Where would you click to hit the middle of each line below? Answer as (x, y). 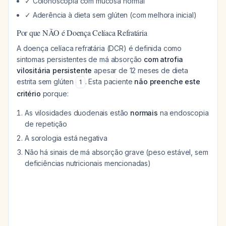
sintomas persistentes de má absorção (80, 59)
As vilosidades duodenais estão (78, 113)
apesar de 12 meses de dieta (140, 70)
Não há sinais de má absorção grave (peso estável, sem (117, 152)
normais (144, 113)
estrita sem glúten (46, 81)
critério (29, 94)
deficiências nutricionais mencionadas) (88, 163)
